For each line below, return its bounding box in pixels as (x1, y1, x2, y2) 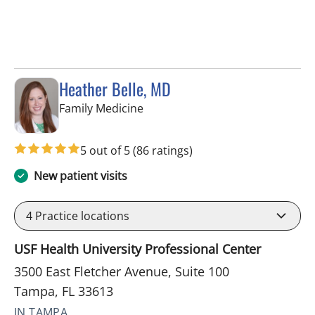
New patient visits (34, 167, 127, 184)
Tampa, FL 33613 (14, 282, 113, 300)
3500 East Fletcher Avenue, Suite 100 (14, 262, 229, 280)
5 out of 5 (80, 142, 133, 158)
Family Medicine (59, 101, 143, 117)
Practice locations (32, 207, 129, 224)
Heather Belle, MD (59, 76, 171, 102)
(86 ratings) (133, 142, 193, 158)
